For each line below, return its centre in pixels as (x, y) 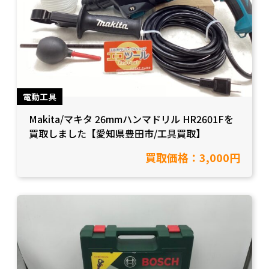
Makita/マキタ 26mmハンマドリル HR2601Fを (131, 119)
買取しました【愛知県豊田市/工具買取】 (117, 133)
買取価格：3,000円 (193, 157)
